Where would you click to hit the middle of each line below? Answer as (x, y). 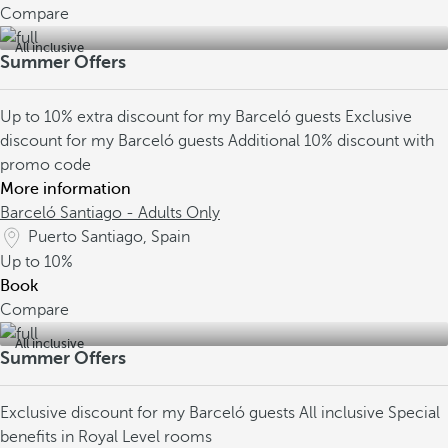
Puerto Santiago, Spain (109, 237)
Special (414, 413)
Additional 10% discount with (331, 141)
